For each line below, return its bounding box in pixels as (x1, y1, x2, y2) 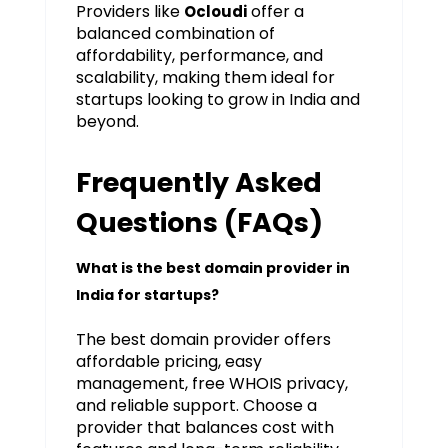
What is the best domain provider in (75, 257, 350, 278)
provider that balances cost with (75, 415, 334, 439)
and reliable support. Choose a (75, 393, 317, 417)
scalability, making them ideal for (75, 65, 335, 89)
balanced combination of (75, 21, 275, 45)
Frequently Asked (75, 163, 322, 201)
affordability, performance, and (75, 43, 323, 67)
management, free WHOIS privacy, (75, 371, 348, 395)
